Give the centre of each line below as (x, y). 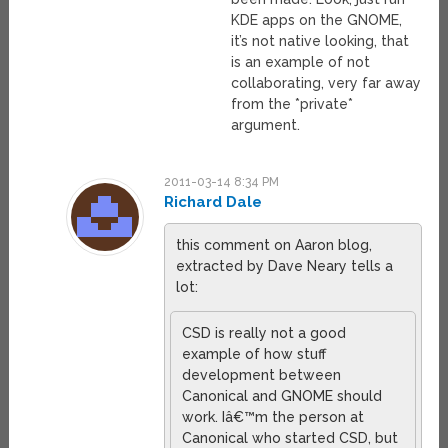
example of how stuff (253, 354)
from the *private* (292, 104)
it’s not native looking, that (320, 41)
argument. (266, 125)
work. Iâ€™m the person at (272, 417)
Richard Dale (212, 202)
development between (261, 375)
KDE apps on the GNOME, (317, 20)
